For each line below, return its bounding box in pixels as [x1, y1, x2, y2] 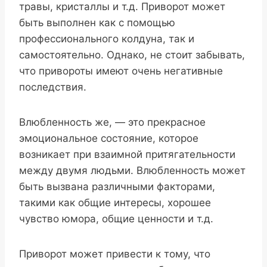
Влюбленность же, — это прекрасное [19, 116, 206, 129]
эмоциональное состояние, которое [19, 132, 198, 145]
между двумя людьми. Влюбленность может [19, 164, 246, 177]
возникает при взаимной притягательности [19, 148, 235, 161]
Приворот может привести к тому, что [19, 248, 210, 260]
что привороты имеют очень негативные [19, 65, 223, 77]
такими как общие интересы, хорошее [19, 197, 211, 209]
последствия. [19, 81, 86, 94]
